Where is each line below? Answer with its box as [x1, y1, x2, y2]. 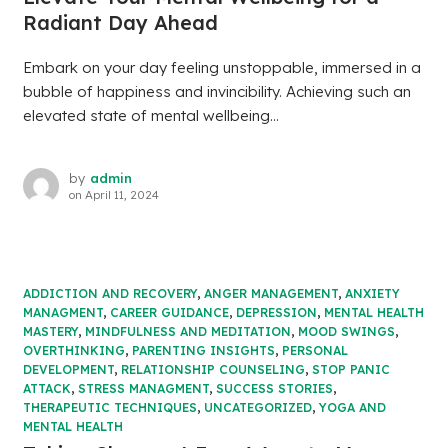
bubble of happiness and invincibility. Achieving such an [22, 82, 411, 102]
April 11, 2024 [84, 187, 159, 203]
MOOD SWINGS [297, 324, 395, 340]
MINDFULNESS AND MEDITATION [84, 324, 291, 340]
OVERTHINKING [22, 343, 125, 359]
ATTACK [22, 381, 71, 397]
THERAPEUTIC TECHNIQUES [22, 400, 197, 416]
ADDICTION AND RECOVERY [22, 286, 197, 302]
